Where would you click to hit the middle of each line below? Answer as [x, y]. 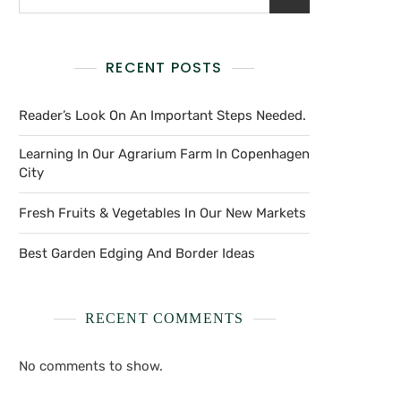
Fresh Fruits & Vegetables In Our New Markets [162, 213]
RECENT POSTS [164, 67]
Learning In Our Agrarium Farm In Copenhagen [164, 154]
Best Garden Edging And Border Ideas [137, 253]
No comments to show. [91, 366]
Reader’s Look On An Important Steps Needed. [162, 115]
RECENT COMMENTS [164, 318]
